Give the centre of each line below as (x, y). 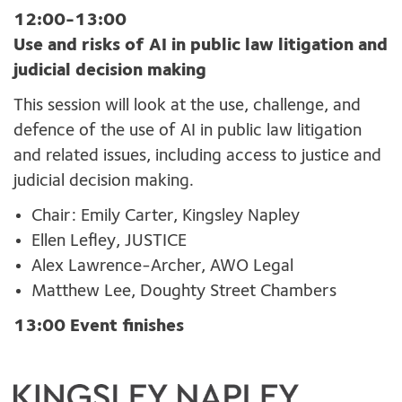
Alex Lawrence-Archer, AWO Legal (162, 267)
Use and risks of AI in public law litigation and (201, 46)
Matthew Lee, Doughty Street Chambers (184, 292)
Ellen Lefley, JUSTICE (109, 242)
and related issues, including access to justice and (197, 157)
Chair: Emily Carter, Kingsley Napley (166, 217)
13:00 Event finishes (99, 327)
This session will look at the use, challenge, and (187, 106)
